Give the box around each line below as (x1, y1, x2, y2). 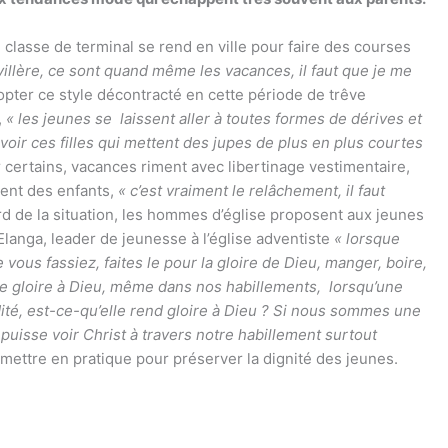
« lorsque (334, 228, 400, 248)
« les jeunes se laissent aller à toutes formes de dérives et (2, 108, 422, 128)
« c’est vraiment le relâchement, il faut (114, 180, 385, 200)
